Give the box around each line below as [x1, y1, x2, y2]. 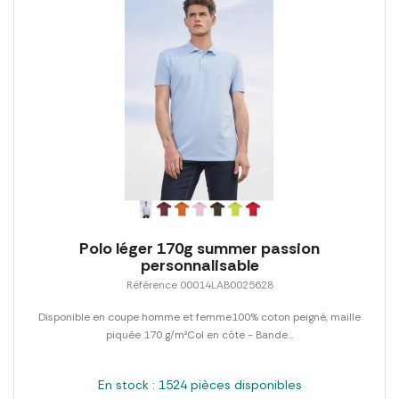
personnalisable [140, 254, 259, 276]
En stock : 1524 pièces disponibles [97, 376, 302, 393]
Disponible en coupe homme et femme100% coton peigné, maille [38, 309, 361, 324]
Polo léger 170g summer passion [79, 237, 320, 259]
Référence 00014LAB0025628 [126, 277, 273, 292]
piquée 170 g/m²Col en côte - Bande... [106, 327, 293, 342]
